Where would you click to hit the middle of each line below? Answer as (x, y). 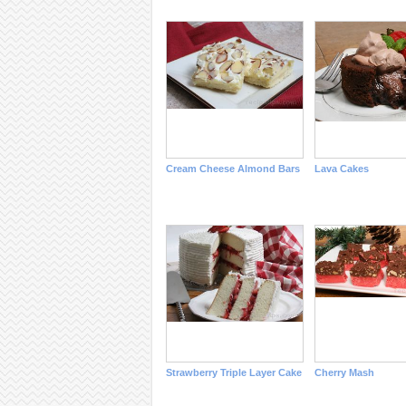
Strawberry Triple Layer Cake (233, 372)
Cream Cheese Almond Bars (232, 169)
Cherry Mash (344, 372)
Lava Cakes (341, 169)
